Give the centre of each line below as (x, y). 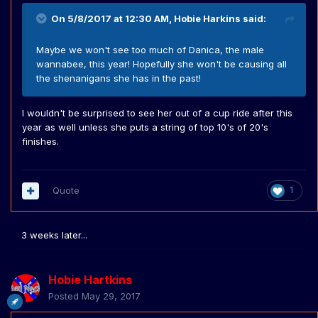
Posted (65, 296)
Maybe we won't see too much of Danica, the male (150, 50)
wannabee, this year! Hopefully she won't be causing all (161, 64)
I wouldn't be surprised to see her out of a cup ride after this (157, 113)
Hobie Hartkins (90, 280)
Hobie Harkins (207, 19)
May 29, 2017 (111, 296)
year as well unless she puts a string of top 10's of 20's (145, 127)
